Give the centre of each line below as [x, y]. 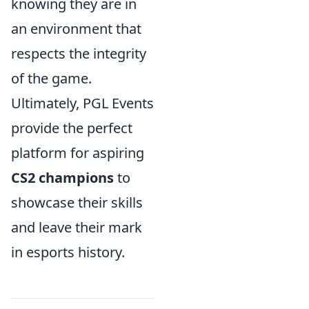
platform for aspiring [78, 153]
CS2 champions [62, 178]
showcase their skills [77, 202]
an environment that [76, 29]
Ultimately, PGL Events [82, 103]
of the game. [51, 78]
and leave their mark [77, 227]
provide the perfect [72, 128]
